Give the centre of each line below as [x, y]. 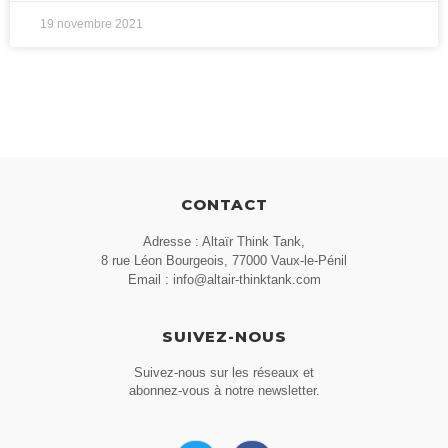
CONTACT [224, 204]
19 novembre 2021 [91, 23]
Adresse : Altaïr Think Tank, [224, 241]
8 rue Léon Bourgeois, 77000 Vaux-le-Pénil [224, 260]
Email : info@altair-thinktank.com [224, 279]
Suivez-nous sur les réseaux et [224, 372]
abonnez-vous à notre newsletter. [224, 390]
